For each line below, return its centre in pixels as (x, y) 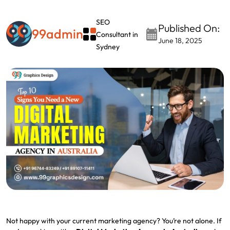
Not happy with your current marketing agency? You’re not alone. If (114, 221)
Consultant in (117, 34)
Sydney (108, 47)
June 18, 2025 (180, 41)
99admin (57, 34)
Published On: (189, 28)
